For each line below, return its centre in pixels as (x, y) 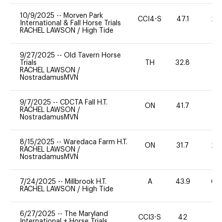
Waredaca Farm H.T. (95, 142)
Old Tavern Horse (92, 55)
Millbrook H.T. (86, 182)
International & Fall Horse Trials (70, 23)
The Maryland (86, 214)
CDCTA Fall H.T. (84, 102)
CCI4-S (150, 20)
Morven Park (83, 16)
